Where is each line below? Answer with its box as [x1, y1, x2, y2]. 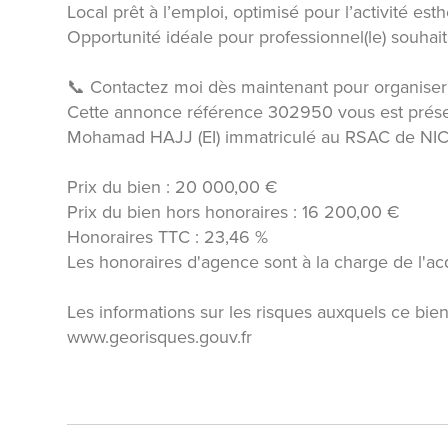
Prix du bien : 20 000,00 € [67, 174, 279, 199]
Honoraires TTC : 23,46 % [67, 224, 269, 249]
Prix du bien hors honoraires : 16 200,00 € [67, 199, 401, 224]
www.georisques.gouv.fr [67, 324, 253, 349]
